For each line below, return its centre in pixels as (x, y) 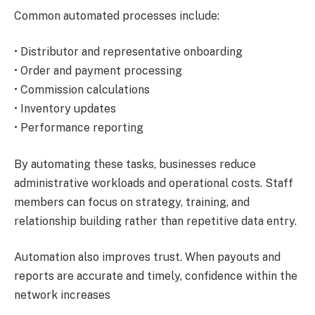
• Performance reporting (79, 128)
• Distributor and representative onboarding (128, 52)
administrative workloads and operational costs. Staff (154, 183)
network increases (62, 295)
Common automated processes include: (117, 15)
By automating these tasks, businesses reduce (135, 164)
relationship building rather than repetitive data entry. (155, 221)
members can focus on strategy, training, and (132, 202)
